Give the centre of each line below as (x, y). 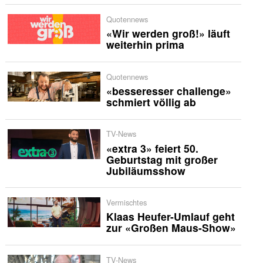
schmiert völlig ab (151, 102)
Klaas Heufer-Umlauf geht (170, 217)
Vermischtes (126, 203)
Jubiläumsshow (146, 170)
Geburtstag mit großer (162, 159)
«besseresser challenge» (168, 90)
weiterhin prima (145, 45)
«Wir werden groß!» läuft (168, 33)
